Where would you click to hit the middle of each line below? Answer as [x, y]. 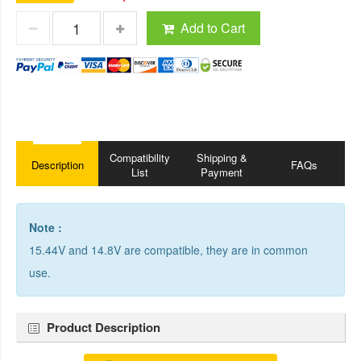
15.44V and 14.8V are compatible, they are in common [168, 250]
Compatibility [139, 158]
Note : [46, 227]
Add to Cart [213, 28]
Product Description [104, 327]
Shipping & [222, 158]
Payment [222, 172]
